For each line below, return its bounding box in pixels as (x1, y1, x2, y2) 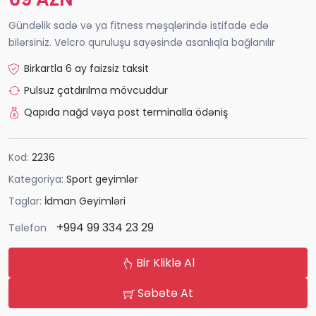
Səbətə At (134, 285, 193, 302)
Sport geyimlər (66, 172, 138, 187)
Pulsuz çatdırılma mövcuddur (24, 83, 168, 98)
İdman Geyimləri (44, 194, 126, 209)
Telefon (8, 220, 47, 235)
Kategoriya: (8, 172, 66, 187)
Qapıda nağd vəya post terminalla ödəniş (24, 105, 228, 120)
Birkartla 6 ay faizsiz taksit (24, 61, 149, 76)
